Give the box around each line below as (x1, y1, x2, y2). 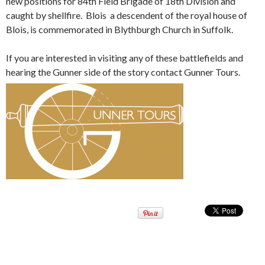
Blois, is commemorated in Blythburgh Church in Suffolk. (6, 24, 233, 35)
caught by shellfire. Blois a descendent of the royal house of (6, 9, 247, 21)
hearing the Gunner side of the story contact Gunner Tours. (6, 66, 240, 78)
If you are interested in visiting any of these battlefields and (6, 52, 243, 64)
